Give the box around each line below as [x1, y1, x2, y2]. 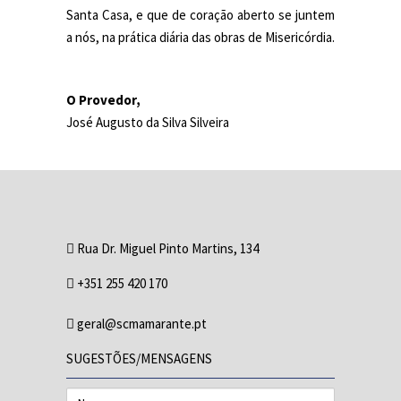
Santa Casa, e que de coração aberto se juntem [66, 6, 335, 23]
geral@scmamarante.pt [77, 315, 207, 332]
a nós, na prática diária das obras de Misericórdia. [66, 29, 335, 46]
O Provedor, [66, 91, 141, 108]
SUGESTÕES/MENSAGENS [66, 350, 212, 367]
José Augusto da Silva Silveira [66, 114, 229, 131]
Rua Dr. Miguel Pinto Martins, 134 [74, 240, 259, 257]
